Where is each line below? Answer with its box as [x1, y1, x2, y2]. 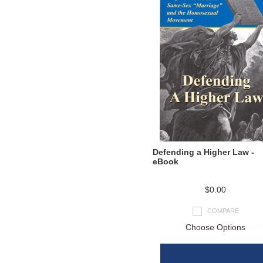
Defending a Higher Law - [153, 147, 254, 157]
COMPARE [207, 207, 239, 214]
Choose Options [185, 222, 245, 232]
